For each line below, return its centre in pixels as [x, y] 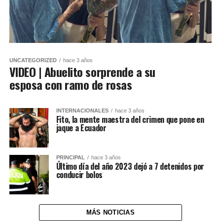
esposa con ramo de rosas [71, 84]
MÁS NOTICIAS [110, 212]
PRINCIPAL [70, 157]
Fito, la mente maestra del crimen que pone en [130, 119]
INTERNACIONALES [82, 110]
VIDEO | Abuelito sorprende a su [82, 71]
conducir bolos [79, 174]
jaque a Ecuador [81, 128]
